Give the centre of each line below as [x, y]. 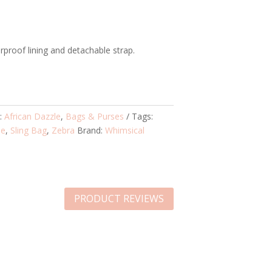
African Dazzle [33, 117]
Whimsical [125, 131]
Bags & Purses [95, 117]
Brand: [91, 131]
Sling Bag [29, 131]
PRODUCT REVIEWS [119, 198]
